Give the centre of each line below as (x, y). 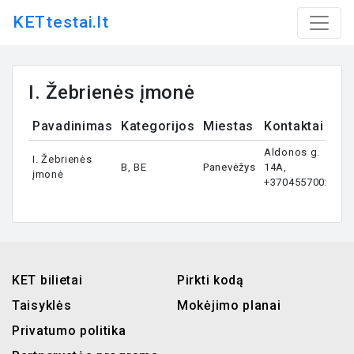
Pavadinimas (73, 126)
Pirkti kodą (211, 280)
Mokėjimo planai (229, 305)
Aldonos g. (292, 152)
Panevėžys (230, 167)
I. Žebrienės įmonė (112, 92)
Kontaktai (294, 126)
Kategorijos (158, 126)
